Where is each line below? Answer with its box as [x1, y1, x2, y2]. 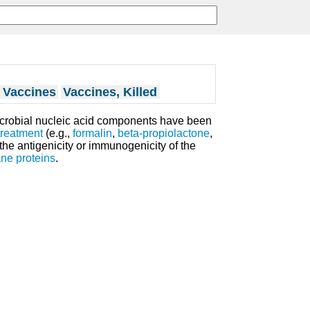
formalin [73, 127, 112, 140]
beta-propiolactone [118, 127, 210, 140]
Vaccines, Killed [63, 84, 158, 99]
